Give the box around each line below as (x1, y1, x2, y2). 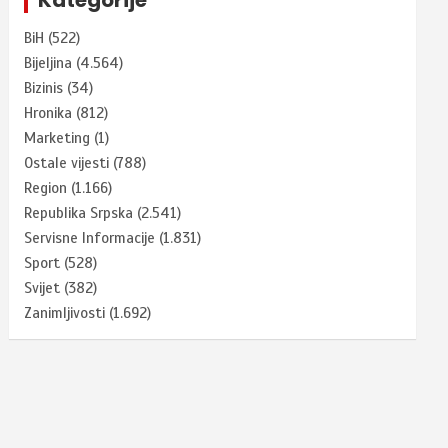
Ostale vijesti (24, 153, 110, 172)
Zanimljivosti (24, 303, 106, 322)
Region (24, 178, 68, 197)
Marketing (24, 128, 91, 147)
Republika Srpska (24, 203, 134, 222)
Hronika (24, 103, 73, 122)
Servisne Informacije (24, 228, 156, 247)
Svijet (24, 278, 61, 297)
